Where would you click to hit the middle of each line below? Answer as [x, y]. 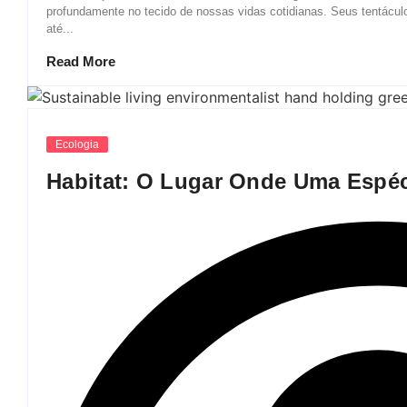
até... [60, 28]
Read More [81, 61]
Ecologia [77, 144]
